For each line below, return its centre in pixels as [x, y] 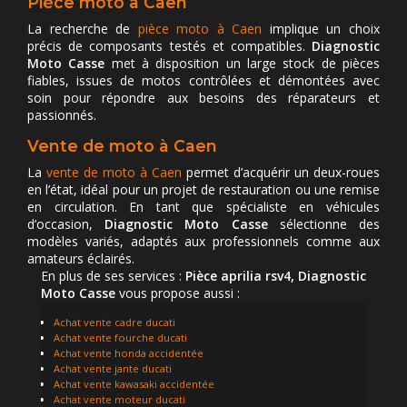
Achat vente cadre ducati [114, 323]
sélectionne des [324, 224]
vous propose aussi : [178, 293]
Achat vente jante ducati [113, 369]
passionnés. [62, 115]
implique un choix [321, 29]
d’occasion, [66, 224]
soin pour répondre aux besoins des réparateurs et [203, 98]
